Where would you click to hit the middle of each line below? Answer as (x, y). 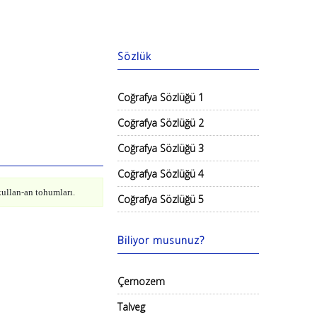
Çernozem (141, 281)
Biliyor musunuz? (161, 240)
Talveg (131, 307)
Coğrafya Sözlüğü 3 (161, 148)
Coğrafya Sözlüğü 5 (161, 199)
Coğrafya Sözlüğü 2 (161, 123)
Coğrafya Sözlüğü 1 (161, 97)
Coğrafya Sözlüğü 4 (161, 174)
